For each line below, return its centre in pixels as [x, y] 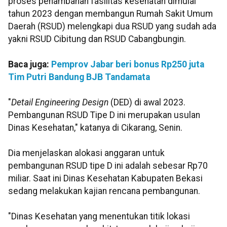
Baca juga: [30, 65]
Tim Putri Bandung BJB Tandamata [79, 77]
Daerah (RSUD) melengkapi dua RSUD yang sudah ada [112, 27]
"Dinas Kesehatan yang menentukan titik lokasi [99, 217]
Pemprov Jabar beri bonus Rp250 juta [128, 65]
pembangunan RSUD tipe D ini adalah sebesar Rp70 [108, 166]
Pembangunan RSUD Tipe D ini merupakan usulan [104, 115]
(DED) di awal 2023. [147, 103]
